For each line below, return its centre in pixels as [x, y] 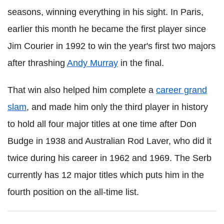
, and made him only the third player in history [117, 107]
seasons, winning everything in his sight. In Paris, [105, 12]
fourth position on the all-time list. [73, 192]
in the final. [141, 63]
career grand [181, 90]
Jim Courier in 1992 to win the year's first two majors [111, 46]
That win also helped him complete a [82, 90]
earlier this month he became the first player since [107, 29]
